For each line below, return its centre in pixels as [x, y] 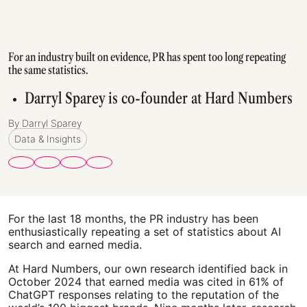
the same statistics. [49, 70]
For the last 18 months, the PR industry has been [133, 219]
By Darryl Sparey [45, 123]
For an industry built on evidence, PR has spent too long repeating [147, 57]
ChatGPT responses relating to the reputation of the [144, 295]
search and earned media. [75, 245]
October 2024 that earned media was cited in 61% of [146, 282]
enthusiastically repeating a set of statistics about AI [145, 232]
